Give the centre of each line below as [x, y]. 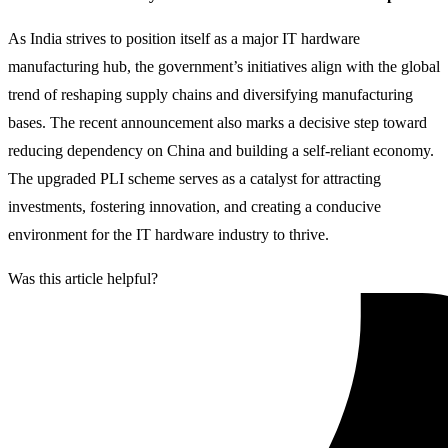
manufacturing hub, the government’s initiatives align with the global [224, 66]
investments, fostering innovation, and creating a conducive [194, 206]
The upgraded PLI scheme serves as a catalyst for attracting [194, 178]
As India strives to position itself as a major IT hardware [184, 38]
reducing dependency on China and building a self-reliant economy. [221, 150]
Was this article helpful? [83, 278]
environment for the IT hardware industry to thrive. [168, 234]
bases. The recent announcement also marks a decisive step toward [217, 122]
